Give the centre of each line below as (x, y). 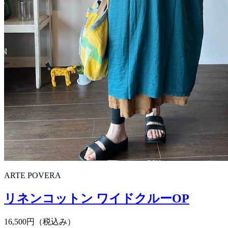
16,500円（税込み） (40, 221)
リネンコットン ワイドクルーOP (97, 198)
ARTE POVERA (33, 175)
